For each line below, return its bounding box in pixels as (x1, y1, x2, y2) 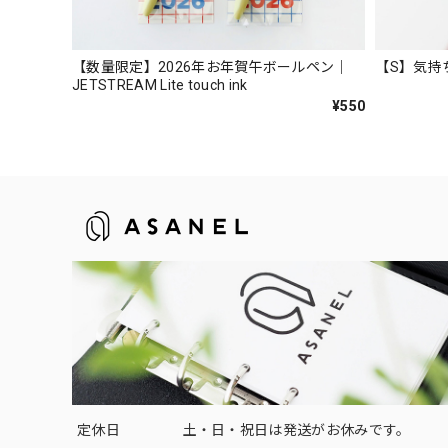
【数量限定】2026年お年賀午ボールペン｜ (72, 59, 349, 76)
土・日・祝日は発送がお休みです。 (182, 422, 411, 439)
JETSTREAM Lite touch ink (72, 77, 248, 94)
